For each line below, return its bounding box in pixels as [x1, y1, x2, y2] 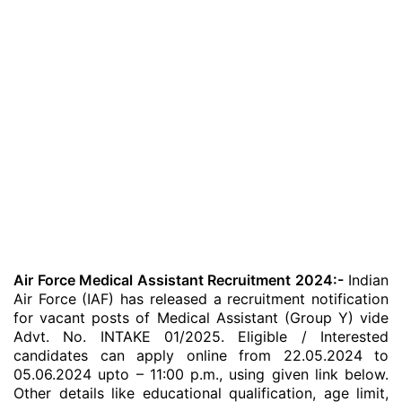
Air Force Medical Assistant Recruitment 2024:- [13, 271, 344, 289]
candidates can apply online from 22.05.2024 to [13, 346, 389, 364]
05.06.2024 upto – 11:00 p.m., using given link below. [13, 365, 389, 383]
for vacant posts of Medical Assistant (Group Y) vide [13, 309, 389, 327]
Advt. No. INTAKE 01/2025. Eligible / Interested [13, 328, 389, 345]
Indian [343, 271, 389, 289]
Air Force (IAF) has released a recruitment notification [13, 290, 389, 308]
